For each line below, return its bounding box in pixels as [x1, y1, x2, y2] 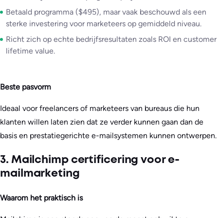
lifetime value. [6, 46, 55, 55]
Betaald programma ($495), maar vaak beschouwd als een [6, 7, 206, 17]
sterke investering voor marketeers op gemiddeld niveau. [6, 18, 201, 28]
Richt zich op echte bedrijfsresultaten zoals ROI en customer [6, 34, 217, 44]
